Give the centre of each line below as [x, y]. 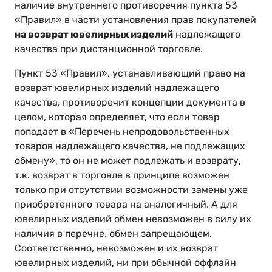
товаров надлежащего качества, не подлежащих [130, 146]
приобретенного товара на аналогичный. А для [126, 205]
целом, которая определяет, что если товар [117, 117]
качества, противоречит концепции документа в [130, 103]
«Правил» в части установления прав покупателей [135, 20]
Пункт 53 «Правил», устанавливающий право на [130, 73]
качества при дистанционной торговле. [109, 49]
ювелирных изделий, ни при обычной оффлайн [125, 263]
